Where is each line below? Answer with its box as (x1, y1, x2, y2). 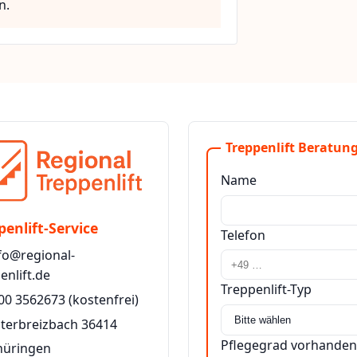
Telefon (221, 226, 265, 244)
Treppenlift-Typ (221, 280, 312, 299)
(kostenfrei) (65, 291, 139, 308)
